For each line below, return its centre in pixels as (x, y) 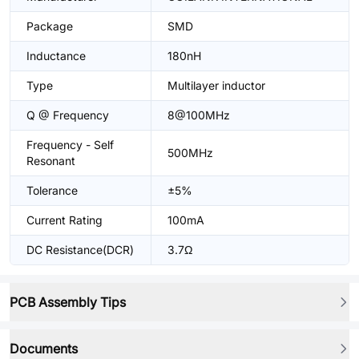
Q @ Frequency (68, 115)
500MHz (190, 153)
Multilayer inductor (216, 85)
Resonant (51, 161)
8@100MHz (199, 115)
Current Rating (65, 220)
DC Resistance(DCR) (80, 250)
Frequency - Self (70, 145)
